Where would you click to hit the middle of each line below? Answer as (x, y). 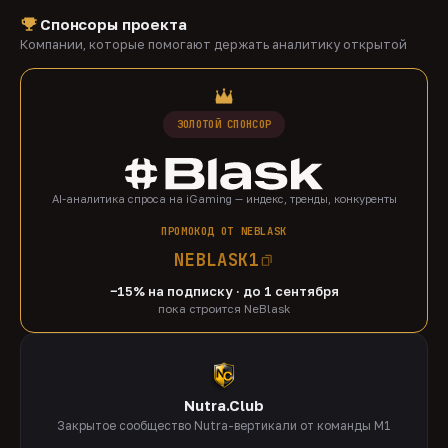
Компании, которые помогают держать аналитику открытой (213, 44)
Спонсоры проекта (113, 24)
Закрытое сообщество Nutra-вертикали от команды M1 (224, 426)
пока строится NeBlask (224, 308)
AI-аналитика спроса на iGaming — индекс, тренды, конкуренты (224, 198)
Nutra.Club (224, 405)
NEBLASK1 (217, 259)
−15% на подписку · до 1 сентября (224, 290)
